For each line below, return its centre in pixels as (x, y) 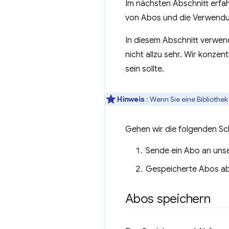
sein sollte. (145, 69)
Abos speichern (168, 199)
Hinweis (132, 99)
